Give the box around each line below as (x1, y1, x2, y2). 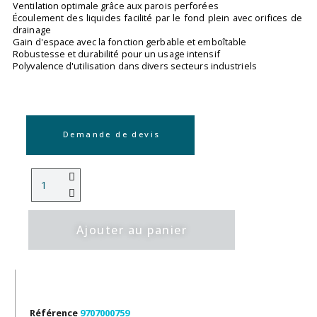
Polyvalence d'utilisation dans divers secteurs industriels (13, 59, 257, 73)
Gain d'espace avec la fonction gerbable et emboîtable (13, 35, 247, 49)
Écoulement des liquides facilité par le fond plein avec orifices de (13, 11, 302, 25)
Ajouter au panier (76, 222, 188, 238)
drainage (13, 23, 51, 37)
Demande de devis (63, 129, 161, 140)
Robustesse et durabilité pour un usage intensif (13, 47, 220, 61)
